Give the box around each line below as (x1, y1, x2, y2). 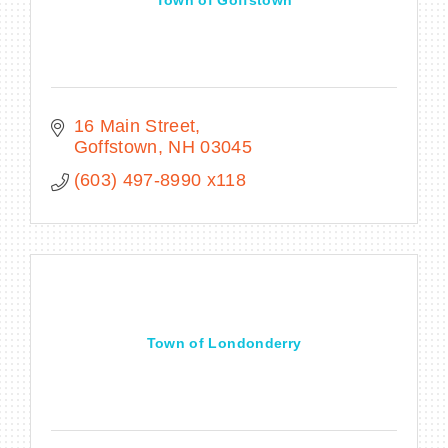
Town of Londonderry (146, 334, 302, 351)
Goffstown (73, 136, 158, 157)
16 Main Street (73, 115, 196, 136)
